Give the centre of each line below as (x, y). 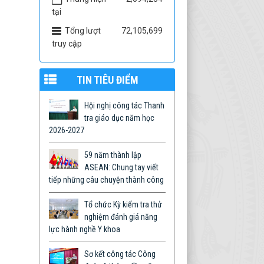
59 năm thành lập (113, 155)
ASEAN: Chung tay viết (121, 168)
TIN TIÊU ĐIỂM (107, 80)
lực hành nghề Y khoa (85, 230)
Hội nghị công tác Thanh (124, 106)
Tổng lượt (83, 31)
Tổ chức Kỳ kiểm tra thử (123, 205)
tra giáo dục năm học (119, 118)
